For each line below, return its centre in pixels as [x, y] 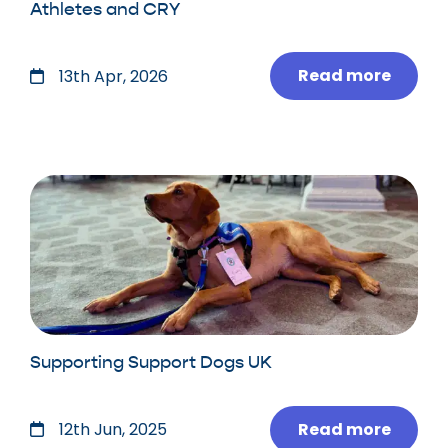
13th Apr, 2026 [113, 76]
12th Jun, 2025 [113, 430]
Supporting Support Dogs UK [151, 363]
